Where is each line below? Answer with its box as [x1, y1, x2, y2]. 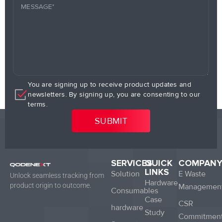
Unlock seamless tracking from [10, 171, 104, 180]
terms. [28, 100, 48, 109]
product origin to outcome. [10, 181, 91, 190]
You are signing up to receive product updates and [28, 80, 191, 89]
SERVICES [111, 158, 152, 169]
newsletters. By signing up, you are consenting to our [28, 90, 201, 99]
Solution [111, 169, 140, 179]
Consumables [111, 186, 158, 196]
